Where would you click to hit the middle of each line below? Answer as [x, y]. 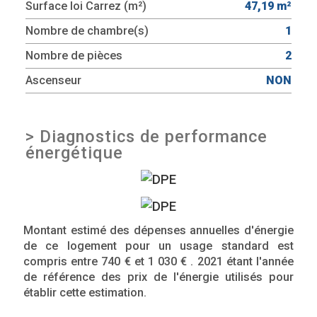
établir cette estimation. [85, 293]
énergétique [74, 153]
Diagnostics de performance [154, 137]
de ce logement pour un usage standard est [158, 246]
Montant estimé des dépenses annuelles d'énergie [158, 231]
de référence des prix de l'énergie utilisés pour [158, 277]
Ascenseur [53, 81]
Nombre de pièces [74, 56]
